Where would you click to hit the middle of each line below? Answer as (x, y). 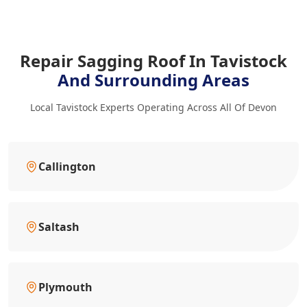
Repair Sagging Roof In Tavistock (153, 60)
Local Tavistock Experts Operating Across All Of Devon (153, 107)
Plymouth (65, 287)
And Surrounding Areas (153, 79)
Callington (67, 166)
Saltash (59, 226)
